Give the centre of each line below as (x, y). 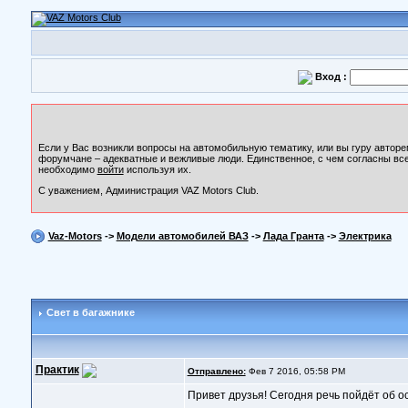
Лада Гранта (293, 235)
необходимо (67, 169)
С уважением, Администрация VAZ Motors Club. (148, 190)
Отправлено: (216, 371)
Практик (57, 370)
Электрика (365, 235)
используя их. (157, 169)
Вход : (331, 76)
